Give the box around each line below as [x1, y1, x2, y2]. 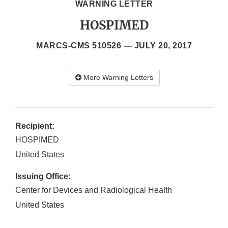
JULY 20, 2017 [134, 41, 192, 50]
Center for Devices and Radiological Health [15, 186, 172, 195]
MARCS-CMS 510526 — [36, 41, 134, 50]
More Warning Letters [81, 73, 153, 82]
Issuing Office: [15, 172, 71, 181]
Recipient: [15, 122, 54, 131]
